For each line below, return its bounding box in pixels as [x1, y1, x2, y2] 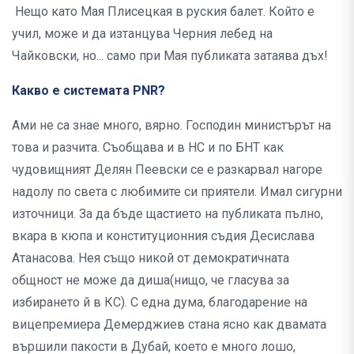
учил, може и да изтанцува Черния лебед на [12, 26, 273, 42]
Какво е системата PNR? [12, 83, 168, 99]
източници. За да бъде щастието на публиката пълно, [12, 206, 323, 222]
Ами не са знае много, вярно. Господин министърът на [12, 118, 331, 134]
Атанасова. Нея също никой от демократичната [12, 250, 289, 266]
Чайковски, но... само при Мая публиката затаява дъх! [12, 48, 328, 64]
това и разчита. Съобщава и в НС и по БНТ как [12, 140, 284, 156]
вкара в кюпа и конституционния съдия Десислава [12, 228, 314, 244]
